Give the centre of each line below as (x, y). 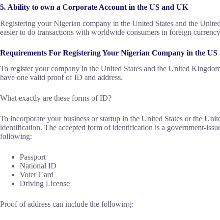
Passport (35, 157)
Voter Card (38, 175)
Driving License (45, 184)
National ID (39, 166)
